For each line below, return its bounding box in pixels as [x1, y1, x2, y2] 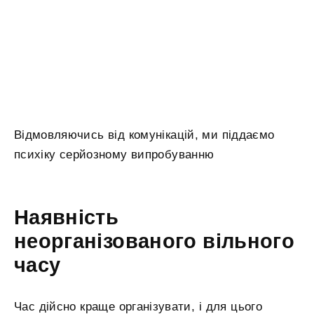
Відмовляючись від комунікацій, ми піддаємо [14, 128, 275, 142]
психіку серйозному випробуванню [14, 148, 214, 162]
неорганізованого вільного [14, 229, 294, 252]
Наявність [14, 205, 119, 228]
